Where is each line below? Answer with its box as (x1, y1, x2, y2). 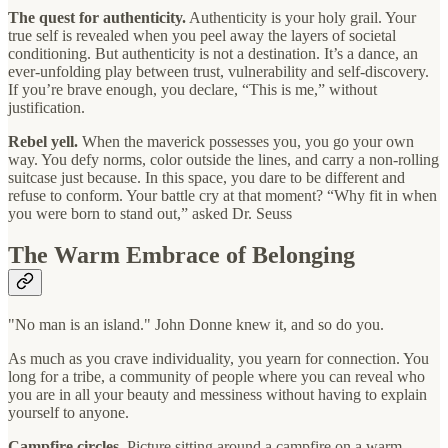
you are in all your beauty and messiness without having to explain (8, 386, 427, 404)
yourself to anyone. (8, 404, 129, 422)
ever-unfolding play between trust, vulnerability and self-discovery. (8, 62, 429, 80)
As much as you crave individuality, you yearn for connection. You (8, 350, 429, 368)
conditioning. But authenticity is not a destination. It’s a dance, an (8, 44, 418, 62)
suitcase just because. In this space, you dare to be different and (8, 168, 405, 186)
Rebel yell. (8, 132, 78, 150)
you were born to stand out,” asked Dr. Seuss (8, 204, 292, 222)
